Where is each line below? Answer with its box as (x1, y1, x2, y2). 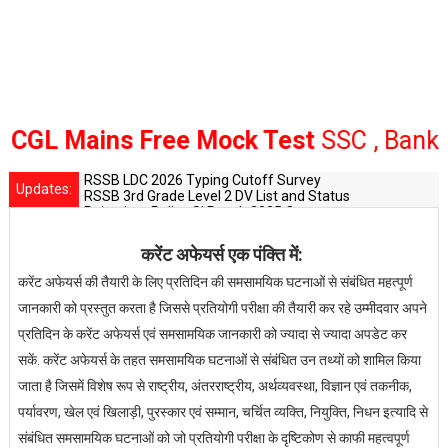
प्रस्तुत (79, 300, 116, 316)
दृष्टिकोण (280, 430, 324, 446)
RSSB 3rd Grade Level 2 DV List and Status (83, 188, 350, 204)
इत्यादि (382, 404, 416, 420)
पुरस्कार (146, 404, 186, 420)
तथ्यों (318, 352, 344, 368)
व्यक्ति (273, 404, 304, 420)
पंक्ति (252, 245, 285, 265)
